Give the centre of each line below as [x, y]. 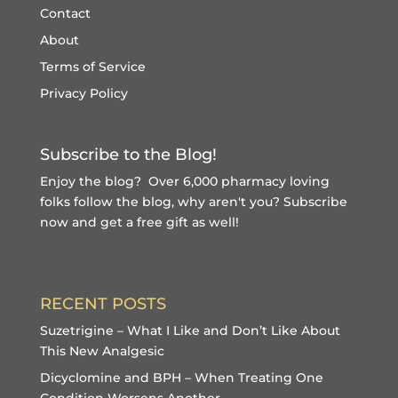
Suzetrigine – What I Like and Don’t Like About [190, 331]
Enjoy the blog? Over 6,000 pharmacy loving [184, 181]
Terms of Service [92, 66]
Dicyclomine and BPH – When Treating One [181, 378]
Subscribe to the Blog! [128, 155]
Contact [65, 13]
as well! [213, 222]
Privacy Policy [84, 93]
